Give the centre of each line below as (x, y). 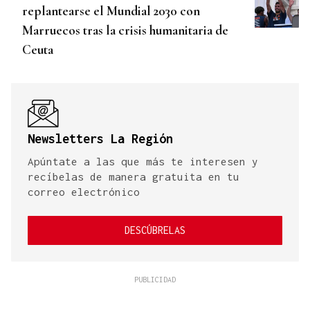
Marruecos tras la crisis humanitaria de (125, 30)
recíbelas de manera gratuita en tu (134, 177)
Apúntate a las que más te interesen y (143, 162)
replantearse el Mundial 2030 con (111, 11)
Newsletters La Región (100, 139)
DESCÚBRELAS (155, 230)
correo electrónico (84, 192)
